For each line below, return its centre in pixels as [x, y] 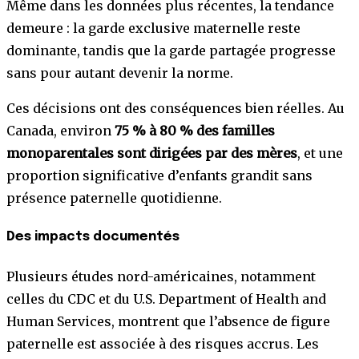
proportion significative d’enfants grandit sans [159, 175]
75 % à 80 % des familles [195, 130]
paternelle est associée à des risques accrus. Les [163, 344]
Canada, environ [61, 130]
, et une [320, 153]
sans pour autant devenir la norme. [120, 73]
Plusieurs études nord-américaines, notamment [161, 277]
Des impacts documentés [93, 236]
